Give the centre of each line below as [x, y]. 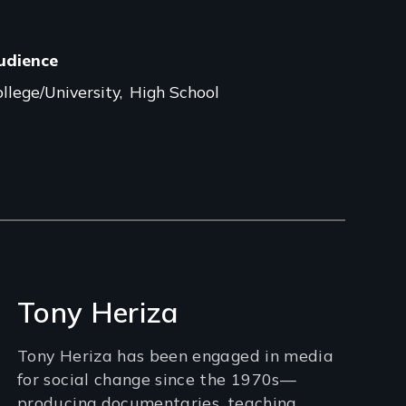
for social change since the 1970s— [157, 378]
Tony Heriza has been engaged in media [176, 355]
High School [175, 92]
